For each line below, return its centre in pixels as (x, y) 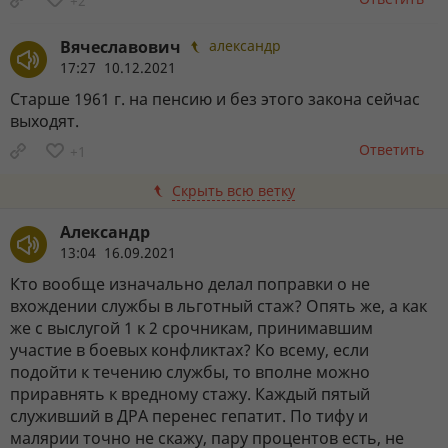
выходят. (44, 120)
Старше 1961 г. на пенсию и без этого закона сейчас (215, 98)
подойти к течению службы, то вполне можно (190, 371)
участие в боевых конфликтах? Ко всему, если (189, 349)
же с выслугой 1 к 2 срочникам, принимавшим (191, 327)
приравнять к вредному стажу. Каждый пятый (190, 393)
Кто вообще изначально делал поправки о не (190, 283)
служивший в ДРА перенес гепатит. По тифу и (189, 415)
